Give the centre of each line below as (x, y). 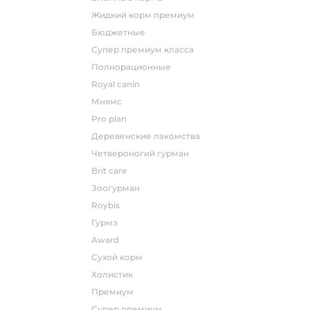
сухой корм (120, 257)
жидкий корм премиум (147, 15)
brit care (112, 171)
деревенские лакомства (149, 136)
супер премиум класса (146, 49)
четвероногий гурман (143, 153)
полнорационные (135, 67)
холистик (115, 274)
